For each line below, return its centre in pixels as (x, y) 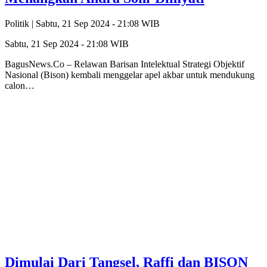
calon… (20, 85)
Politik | (20, 23)
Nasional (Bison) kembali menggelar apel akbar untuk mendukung (130, 74)
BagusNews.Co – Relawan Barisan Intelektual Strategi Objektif (125, 64)
